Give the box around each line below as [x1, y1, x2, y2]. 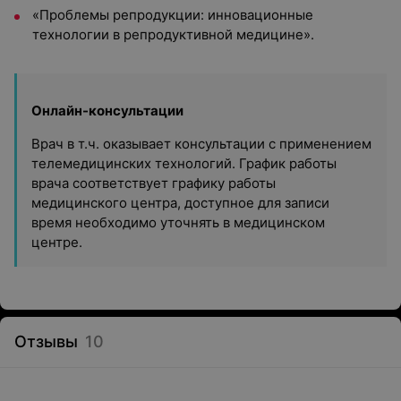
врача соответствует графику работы [31, 175, 276, 192]
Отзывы [14, 332, 78, 351]
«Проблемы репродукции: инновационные [32, 6, 313, 23]
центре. [31, 234, 82, 251]
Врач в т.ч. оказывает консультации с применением [31, 135, 371, 152]
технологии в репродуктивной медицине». [32, 26, 314, 43]
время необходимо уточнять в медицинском [31, 214, 325, 231]
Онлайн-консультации [31, 102, 183, 119]
